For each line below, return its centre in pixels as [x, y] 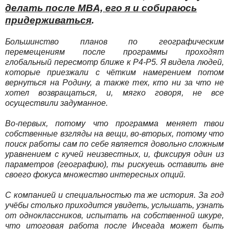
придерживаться [48, 20]
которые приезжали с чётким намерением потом [114, 72]
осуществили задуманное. [58, 103]
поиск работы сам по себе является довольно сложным [114, 144]
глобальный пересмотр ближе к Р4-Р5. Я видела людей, [114, 62]
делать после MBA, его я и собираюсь [101, 8]
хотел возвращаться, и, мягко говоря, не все [114, 93]
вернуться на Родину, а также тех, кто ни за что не [114, 82]
